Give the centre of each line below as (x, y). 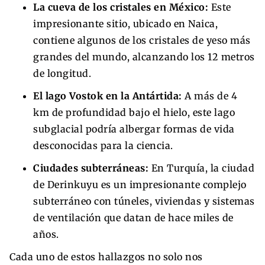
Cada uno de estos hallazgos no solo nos (106, 256)
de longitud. (62, 73)
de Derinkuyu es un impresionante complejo (140, 184)
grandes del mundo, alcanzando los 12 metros (144, 56)
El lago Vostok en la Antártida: (108, 96)
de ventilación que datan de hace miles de (133, 217)
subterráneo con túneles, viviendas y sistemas (144, 201)
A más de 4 (209, 96)
